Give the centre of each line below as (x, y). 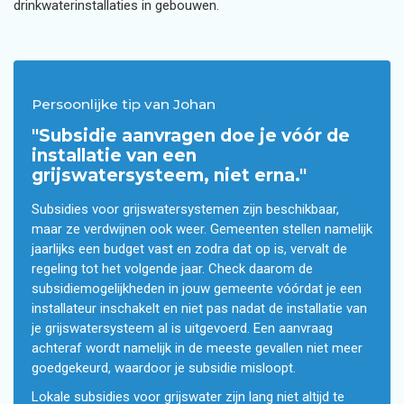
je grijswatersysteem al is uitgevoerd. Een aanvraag (182, 328)
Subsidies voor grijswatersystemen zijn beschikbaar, (185, 209)
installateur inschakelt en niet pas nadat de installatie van (199, 308)
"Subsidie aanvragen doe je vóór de (191, 136)
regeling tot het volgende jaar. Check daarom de (172, 269)
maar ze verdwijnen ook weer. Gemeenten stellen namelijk (202, 229)
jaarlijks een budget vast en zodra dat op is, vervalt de (189, 249)
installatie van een (114, 156)
